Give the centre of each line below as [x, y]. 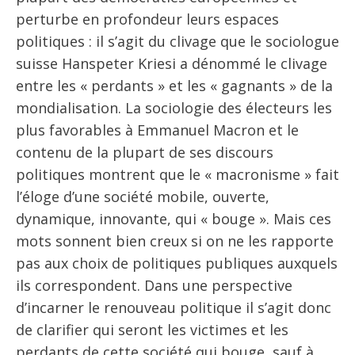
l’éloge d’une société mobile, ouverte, [143, 197]
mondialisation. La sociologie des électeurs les [174, 108]
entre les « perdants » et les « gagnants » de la [174, 86]
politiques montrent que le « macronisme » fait [177, 175]
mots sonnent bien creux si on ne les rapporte [175, 241]
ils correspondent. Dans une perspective [154, 286]
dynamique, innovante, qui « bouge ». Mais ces [174, 219]
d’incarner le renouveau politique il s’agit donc [174, 308]
